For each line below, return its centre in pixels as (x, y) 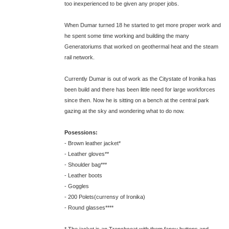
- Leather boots (83, 175)
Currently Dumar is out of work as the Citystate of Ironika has (140, 79)
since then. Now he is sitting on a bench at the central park (136, 100)
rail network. (79, 57)
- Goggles (76, 186)
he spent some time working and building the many (127, 36)
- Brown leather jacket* (92, 143)
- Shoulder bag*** (85, 165)
